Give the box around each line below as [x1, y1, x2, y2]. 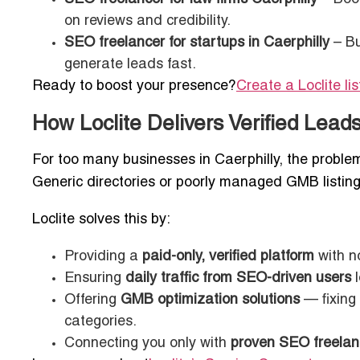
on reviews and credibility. [64, 14, 231, 29]
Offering [64, 293, 121, 308]
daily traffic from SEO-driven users [125, 272, 351, 286]
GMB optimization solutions [121, 293, 300, 308]
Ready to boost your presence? [32, 80, 236, 94]
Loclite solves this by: [32, 213, 170, 227]
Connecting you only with [64, 337, 231, 351]
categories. [64, 315, 137, 329]
